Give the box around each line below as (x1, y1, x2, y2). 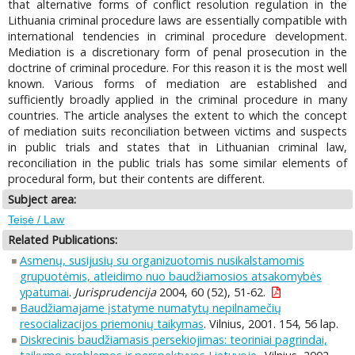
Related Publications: (8, 232, 118, 248)
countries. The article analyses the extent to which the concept (8, 107, 347, 123)
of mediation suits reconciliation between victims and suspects (8, 123, 347, 139)
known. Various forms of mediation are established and (8, 75, 347, 91)
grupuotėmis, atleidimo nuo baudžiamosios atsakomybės (19, 268, 322, 284)
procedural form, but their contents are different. (8, 170, 265, 186)
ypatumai (19, 284, 69, 300)
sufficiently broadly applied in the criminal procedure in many (8, 91, 347, 107)
